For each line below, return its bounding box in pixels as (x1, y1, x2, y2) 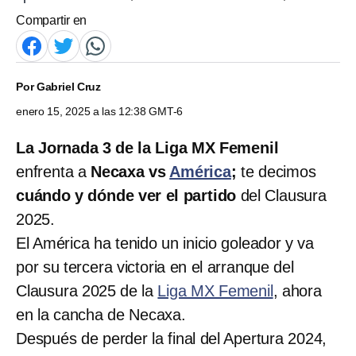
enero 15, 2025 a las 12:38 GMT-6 (16, 104, 184, 118)
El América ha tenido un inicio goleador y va (16, 234, 314, 252)
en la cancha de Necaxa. (16, 305, 186, 323)
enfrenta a (16, 162, 91, 180)
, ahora (273, 281, 322, 300)
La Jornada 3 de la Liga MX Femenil (16, 138, 279, 157)
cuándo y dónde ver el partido (16, 186, 237, 204)
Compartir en (16, 13, 87, 27)
